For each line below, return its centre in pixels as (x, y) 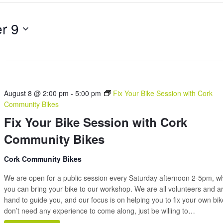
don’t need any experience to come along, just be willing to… (100, 211)
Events (57, 24)
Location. (61, 45)
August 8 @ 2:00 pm (37, 93)
